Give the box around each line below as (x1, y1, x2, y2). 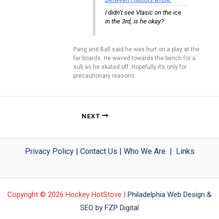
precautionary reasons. (73, 72, 136, 80)
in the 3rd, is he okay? (105, 17, 164, 25)
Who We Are (123, 147, 166, 156)
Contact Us (80, 147, 117, 156)
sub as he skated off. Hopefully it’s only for (73, 64, 187, 71)
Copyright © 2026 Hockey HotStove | (7, 190, 126, 199)
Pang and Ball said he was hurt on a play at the (73, 46, 199, 53)
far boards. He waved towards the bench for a (73, 55, 196, 62)
